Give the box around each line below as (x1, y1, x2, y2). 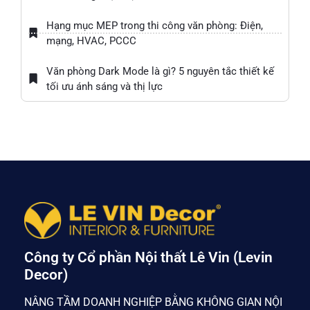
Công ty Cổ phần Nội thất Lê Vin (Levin (24, 248, 273, 266)
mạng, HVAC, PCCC (46, 34, 136, 47)
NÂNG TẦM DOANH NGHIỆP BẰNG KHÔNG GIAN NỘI (24, 295, 282, 309)
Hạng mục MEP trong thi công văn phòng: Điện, (46, 19, 263, 32)
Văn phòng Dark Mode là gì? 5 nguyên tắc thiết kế (46, 64, 274, 77)
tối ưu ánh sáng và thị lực (46, 80, 163, 93)
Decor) (24, 266, 68, 283)
